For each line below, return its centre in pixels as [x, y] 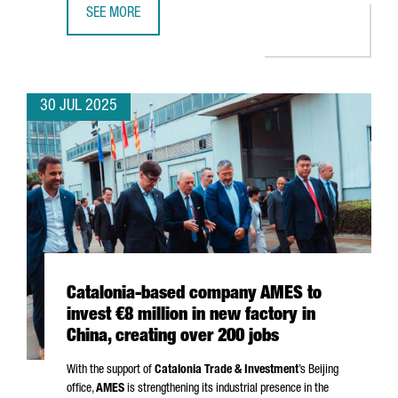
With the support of [111, 370]
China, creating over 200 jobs [173, 338]
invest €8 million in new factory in [191, 316]
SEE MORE [113, 14]
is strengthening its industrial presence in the [227, 389]
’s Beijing [318, 370]
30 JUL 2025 [79, 107]
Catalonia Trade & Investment [227, 370]
